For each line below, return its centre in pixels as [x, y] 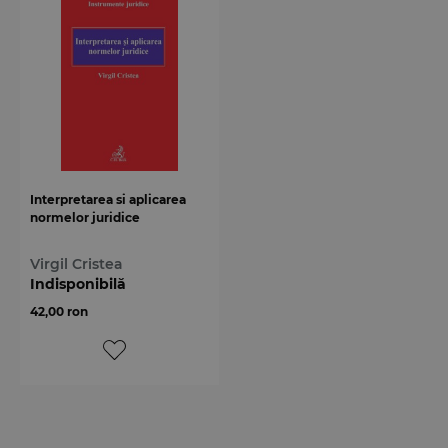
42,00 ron [59, 312]
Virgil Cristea [76, 264]
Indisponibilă [78, 284]
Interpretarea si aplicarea [108, 199]
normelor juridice [85, 217]
